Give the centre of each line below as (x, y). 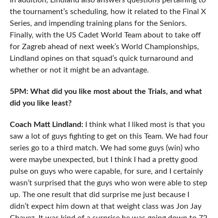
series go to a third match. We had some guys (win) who (104, 148)
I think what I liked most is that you (144, 125)
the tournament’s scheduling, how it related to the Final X (108, 12)
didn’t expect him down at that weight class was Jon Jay (105, 207)
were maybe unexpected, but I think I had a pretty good (103, 160)
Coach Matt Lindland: (46, 125)
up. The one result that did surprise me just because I (99, 195)
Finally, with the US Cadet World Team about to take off (105, 35)
